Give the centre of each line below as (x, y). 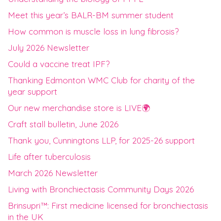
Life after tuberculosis (49, 157)
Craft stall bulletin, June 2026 (63, 124)
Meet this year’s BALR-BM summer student (91, 15)
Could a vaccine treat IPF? (58, 64)
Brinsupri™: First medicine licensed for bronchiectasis (108, 206)
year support (32, 92)
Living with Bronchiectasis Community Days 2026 (101, 189)
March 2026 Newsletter (53, 173)
